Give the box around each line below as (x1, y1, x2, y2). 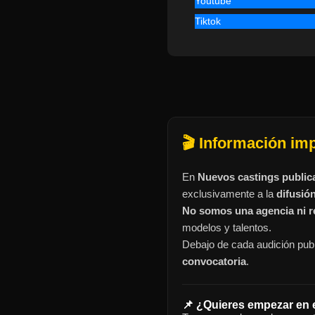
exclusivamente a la (182, 188, 276, 200)
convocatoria (182, 255, 246, 267)
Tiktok (195, 15, 221, 27)
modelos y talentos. (182, 221, 271, 233)
